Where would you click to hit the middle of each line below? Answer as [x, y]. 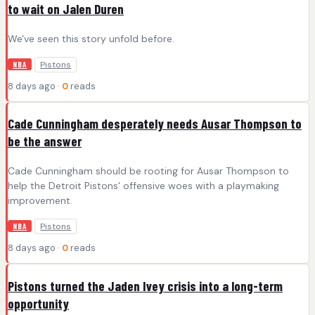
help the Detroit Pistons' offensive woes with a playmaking [143, 186]
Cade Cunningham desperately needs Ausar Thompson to [155, 124]
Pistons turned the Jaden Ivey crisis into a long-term [145, 285]
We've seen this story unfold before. [91, 38]
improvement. [40, 201]
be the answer [45, 141]
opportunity [38, 303]
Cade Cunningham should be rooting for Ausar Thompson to [148, 171]
